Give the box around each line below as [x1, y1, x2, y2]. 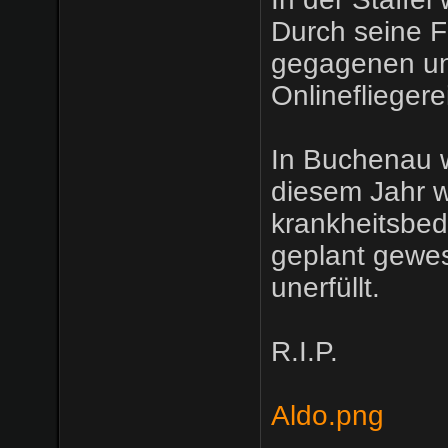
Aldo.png [270, 400, 384, 432]
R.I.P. [270, 336, 338, 368]
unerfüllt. [270, 272, 380, 304]
